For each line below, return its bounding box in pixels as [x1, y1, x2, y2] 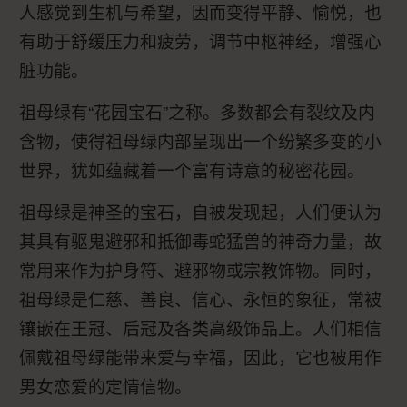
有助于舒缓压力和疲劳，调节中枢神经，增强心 [19, 28, 382, 54]
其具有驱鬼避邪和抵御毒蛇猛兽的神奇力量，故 [19, 228, 382, 253]
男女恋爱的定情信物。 [19, 373, 192, 399]
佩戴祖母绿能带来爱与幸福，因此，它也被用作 [19, 344, 382, 370]
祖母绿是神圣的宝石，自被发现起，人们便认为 [19, 199, 382, 224]
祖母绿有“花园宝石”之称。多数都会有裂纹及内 [19, 99, 375, 124]
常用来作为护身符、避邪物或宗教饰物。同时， [19, 257, 382, 283]
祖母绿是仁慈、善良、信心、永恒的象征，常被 [19, 286, 382, 312]
